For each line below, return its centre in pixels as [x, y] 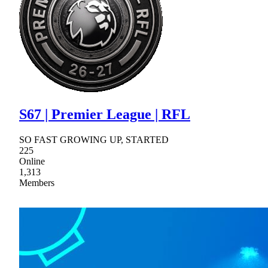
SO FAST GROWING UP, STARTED [94, 140]
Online [32, 162]
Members [37, 183]
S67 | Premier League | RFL [105, 115]
